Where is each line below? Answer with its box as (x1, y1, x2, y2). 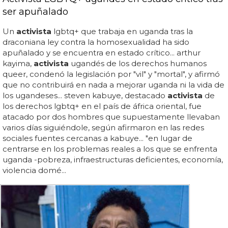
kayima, (3, 59, 34, 69)
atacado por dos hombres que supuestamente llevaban (3, 112, 220, 122)
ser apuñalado (3, 6, 68, 18)
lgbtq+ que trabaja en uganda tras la (51, 26, 193, 37)
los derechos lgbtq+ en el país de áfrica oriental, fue (3, 101, 202, 111)
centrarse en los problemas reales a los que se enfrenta (3, 144, 217, 154)
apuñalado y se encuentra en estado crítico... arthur (3, 48, 201, 58)
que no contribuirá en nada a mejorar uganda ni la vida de (3, 80, 224, 90)
